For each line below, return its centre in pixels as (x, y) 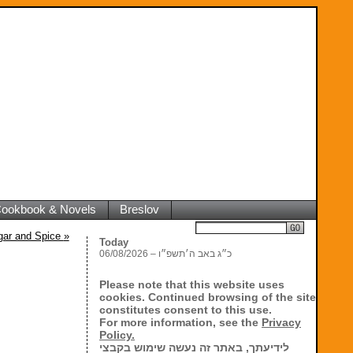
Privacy (281, 322)
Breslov (140, 210)
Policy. (117, 335)
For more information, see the (180, 322)
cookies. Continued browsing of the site (208, 297)
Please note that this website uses (192, 284)
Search (174, 227)
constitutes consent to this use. (186, 310)
